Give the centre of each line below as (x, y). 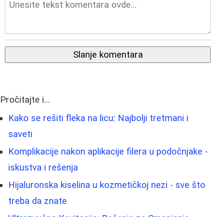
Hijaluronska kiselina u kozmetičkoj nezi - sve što (107, 185)
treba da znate (38, 201)
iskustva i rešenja (43, 167)
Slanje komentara (108, 54)
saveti (20, 134)
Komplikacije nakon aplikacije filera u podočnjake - (108, 151)
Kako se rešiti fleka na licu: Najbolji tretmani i (98, 118)
